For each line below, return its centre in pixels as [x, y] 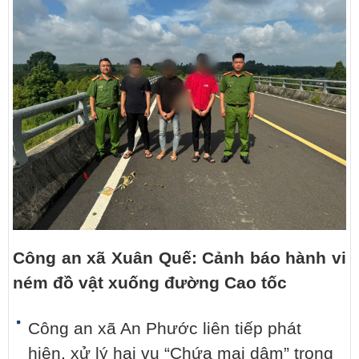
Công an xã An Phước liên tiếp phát [165, 329]
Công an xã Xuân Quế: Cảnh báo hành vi [179, 258]
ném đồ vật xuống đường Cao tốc [150, 283]
